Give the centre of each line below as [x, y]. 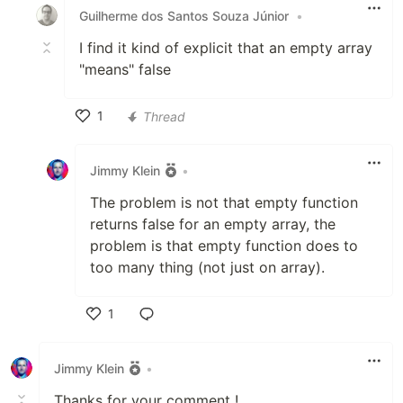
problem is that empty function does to [224, 246]
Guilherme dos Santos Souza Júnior [184, 15]
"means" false [125, 69]
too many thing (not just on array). [207, 267]
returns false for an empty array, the [213, 224]
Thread [164, 116]
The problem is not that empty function [224, 202]
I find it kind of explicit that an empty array [226, 48]
